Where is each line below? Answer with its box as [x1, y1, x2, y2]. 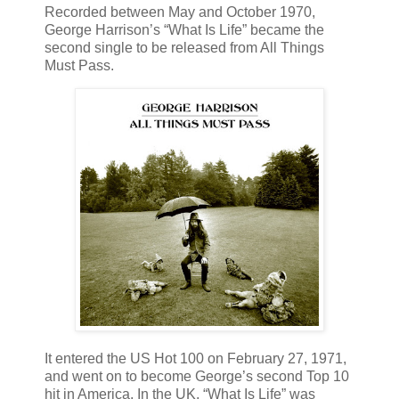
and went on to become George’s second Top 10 [45, 369, 349, 385]
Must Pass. [45, 57, 114, 73]
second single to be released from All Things [45, 39, 324, 55]
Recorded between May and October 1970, [45, 4, 315, 20]
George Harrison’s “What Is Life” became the [45, 21, 324, 37]
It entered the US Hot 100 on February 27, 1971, [45, 351, 346, 367]
